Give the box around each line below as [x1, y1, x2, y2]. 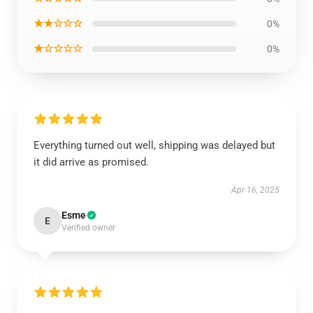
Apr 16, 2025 [231, 185, 279, 195]
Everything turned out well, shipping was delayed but [34, 139, 275, 152]
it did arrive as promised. [34, 156, 149, 168]
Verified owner [61, 223, 115, 233]
